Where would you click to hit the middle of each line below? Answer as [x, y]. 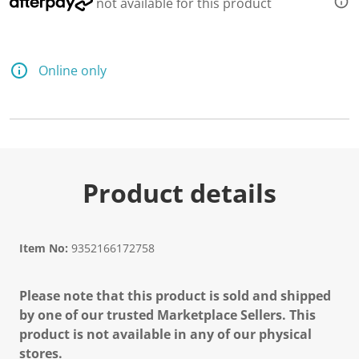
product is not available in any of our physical [165, 334]
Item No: [44, 248]
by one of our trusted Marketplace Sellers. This [167, 315]
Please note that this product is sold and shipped [175, 296]
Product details [179, 193]
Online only [73, 71]
